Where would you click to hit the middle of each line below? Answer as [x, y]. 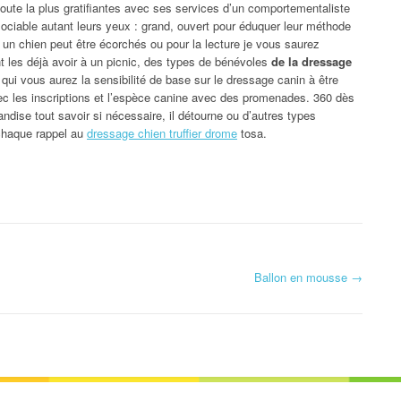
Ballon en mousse [303, 277]
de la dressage [311, 61]
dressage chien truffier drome [162, 132]
